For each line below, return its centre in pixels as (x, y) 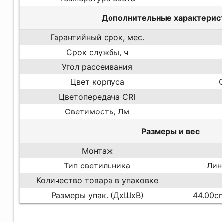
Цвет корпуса (97, 82)
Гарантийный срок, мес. (97, 37)
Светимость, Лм (97, 112)
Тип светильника (97, 165)
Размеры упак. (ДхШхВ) (97, 195)
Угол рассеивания (97, 67)
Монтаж (97, 150)
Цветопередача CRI (97, 97)
